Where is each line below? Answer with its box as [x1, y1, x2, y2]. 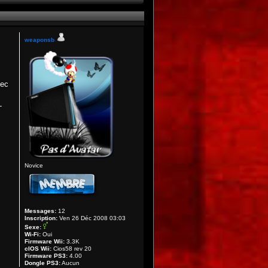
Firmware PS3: [25, 252, 68, 259]
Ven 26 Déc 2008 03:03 [57, 215, 126, 221]
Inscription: [25, 215, 58, 221]
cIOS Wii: [25, 245, 52, 252]
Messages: [25, 208, 57, 214]
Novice [25, 162, 44, 169]
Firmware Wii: [25, 238, 65, 245]
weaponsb [25, 36, 55, 43]
